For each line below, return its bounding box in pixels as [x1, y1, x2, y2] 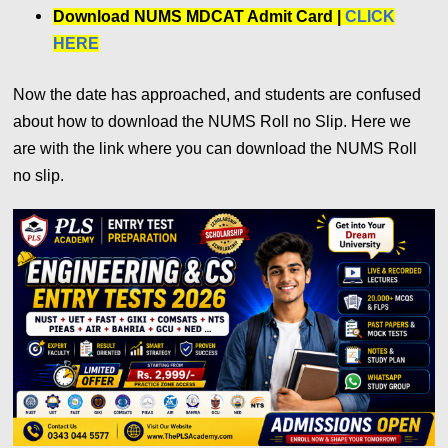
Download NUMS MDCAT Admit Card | [53, 8, 346, 26]
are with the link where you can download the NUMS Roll [13, 140, 418, 158]
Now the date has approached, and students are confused [13, 86, 422, 104]
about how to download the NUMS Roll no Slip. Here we [13, 113, 412, 131]
